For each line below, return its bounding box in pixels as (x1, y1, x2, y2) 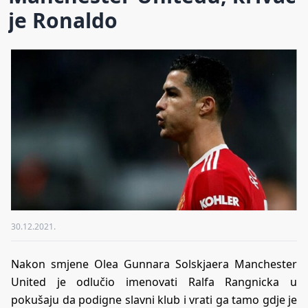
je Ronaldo (8, 5, 118, 34)
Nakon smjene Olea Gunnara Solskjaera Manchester (11, 256, 297, 272)
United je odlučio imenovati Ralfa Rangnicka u (11, 274, 297, 289)
